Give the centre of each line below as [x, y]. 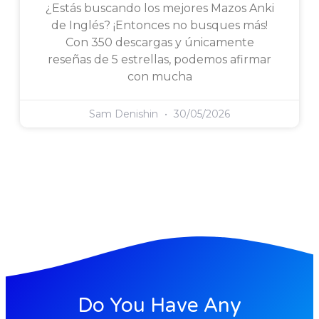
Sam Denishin [125, 114]
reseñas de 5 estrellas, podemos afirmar [159, 59]
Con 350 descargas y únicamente [159, 42]
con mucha [159, 76]
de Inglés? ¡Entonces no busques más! [159, 25]
